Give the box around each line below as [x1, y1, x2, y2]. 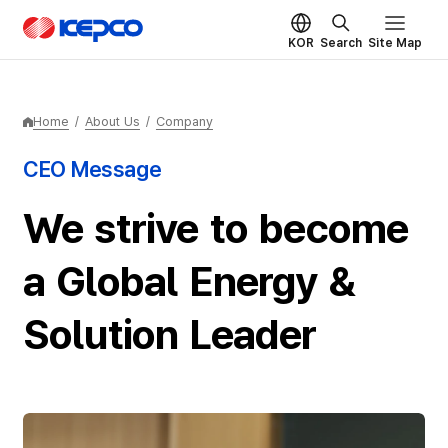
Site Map [368, 35, 423, 50]
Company [155, 114, 213, 129]
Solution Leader [22, 310, 317, 360]
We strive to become [22, 204, 409, 254]
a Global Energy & [22, 257, 355, 307]
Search [320, 35, 363, 50]
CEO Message [22, 156, 162, 182]
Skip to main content [140, 2, 308, 21]
